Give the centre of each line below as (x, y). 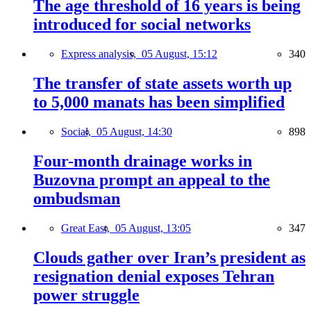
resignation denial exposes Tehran (154, 276)
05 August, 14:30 (134, 132)
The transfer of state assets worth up (162, 84)
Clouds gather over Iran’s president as (169, 257)
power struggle (86, 295)
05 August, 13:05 (153, 228)
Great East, (88, 228)
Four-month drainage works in (143, 161)
